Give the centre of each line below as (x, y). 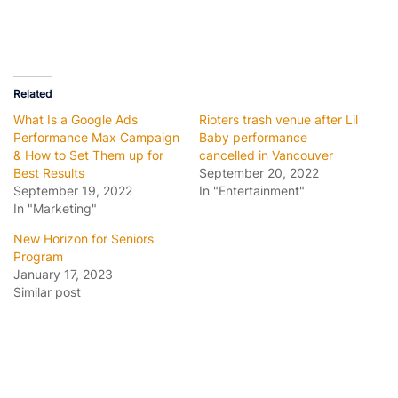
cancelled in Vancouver (266, 155)
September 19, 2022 (73, 191)
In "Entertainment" (252, 191)
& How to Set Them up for (88, 155)
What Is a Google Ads (76, 120)
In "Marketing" (55, 209)
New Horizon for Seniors (84, 239)
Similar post (47, 292)
